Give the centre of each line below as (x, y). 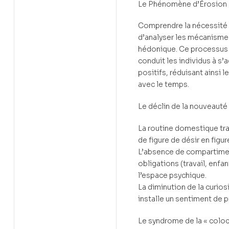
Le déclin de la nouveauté (183, 107)
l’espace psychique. (172, 175)
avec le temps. (164, 85)
